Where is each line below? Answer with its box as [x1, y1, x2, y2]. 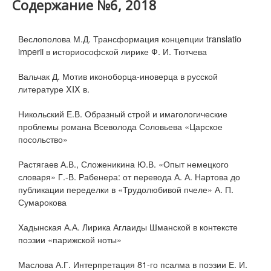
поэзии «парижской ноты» [18, 233, 122, 246]
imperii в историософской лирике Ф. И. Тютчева [18, 45, 207, 57]
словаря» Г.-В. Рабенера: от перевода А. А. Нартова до [18, 170, 240, 183]
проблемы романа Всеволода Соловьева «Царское [18, 120, 223, 132]
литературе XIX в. [18, 82, 90, 95]
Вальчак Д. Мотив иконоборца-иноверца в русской [18, 70, 218, 82]
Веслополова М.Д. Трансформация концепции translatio [18, 32, 241, 45]
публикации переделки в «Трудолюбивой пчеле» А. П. [18, 183, 233, 195]
